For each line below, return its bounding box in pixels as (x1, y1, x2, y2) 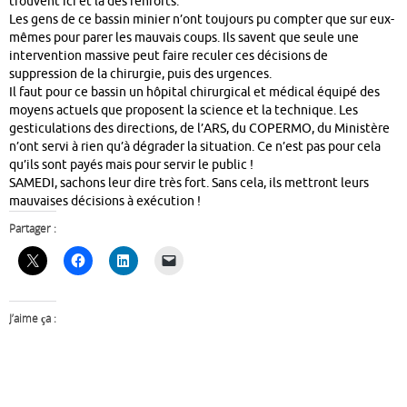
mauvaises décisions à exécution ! (9, 194, 201, 210)
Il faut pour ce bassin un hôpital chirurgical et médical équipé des (9, 84, 380, 101)
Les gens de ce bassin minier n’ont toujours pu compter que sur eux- (9, 12, 394, 28)
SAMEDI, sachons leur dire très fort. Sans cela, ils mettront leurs (9, 175, 369, 192)
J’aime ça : (9, 310, 56, 326)
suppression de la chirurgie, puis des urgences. (9, 66, 272, 83)
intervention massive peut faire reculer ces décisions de (9, 48, 328, 65)
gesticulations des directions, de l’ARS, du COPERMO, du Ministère (9, 121, 390, 137)
